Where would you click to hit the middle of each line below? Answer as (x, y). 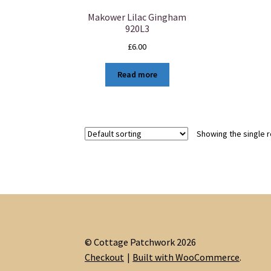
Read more (137, 75)
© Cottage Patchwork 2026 (141, 242)
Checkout (105, 257)
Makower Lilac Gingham (137, 17)
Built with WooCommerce (186, 257)
